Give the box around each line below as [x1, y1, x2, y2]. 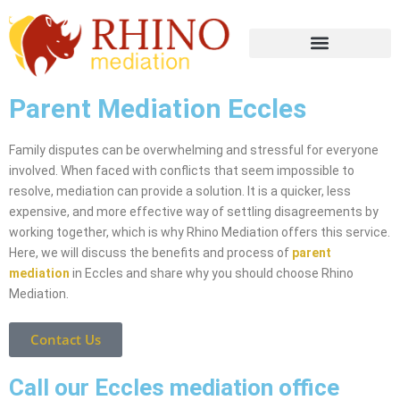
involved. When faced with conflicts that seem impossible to [9, 163, 354, 179]
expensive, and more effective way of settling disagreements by [9, 204, 379, 220]
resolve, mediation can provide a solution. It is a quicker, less [9, 184, 351, 199]
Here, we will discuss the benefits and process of [9, 246, 292, 261]
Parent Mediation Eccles [9, 93, 306, 125]
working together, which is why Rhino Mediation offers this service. [9, 225, 390, 240]
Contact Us [30, 330, 101, 349]
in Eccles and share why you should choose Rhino [70, 266, 354, 281]
